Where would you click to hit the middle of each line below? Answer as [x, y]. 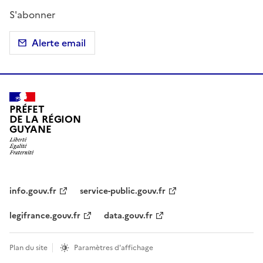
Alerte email [59, 43]
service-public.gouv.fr [123, 191]
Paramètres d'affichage [114, 248]
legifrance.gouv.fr [45, 216]
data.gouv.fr [128, 216]
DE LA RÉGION [45, 120]
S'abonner [32, 14]
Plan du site [28, 248]
